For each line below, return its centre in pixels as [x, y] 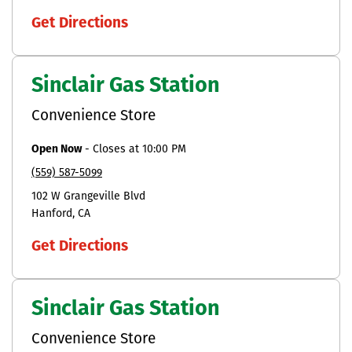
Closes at [117, 149]
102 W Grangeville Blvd [88, 196]
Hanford [52, 214]
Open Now [57, 149]
